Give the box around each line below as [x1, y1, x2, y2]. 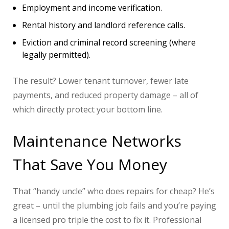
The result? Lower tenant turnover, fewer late [13, 75, 189, 87]
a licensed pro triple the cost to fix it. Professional [13, 214, 201, 226]
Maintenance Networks [13, 130, 181, 152]
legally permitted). [22, 49, 90, 61]
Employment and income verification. [22, 2, 162, 14]
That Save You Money [13, 154, 167, 175]
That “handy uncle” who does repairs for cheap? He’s [13, 186, 215, 197]
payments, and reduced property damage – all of [13, 89, 198, 101]
